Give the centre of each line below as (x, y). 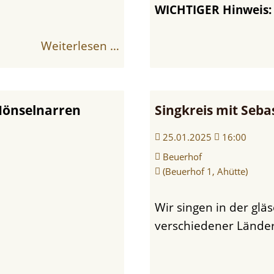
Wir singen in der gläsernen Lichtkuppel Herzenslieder (161, 207)
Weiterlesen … (80, 45)
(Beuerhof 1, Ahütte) (206, 171)
